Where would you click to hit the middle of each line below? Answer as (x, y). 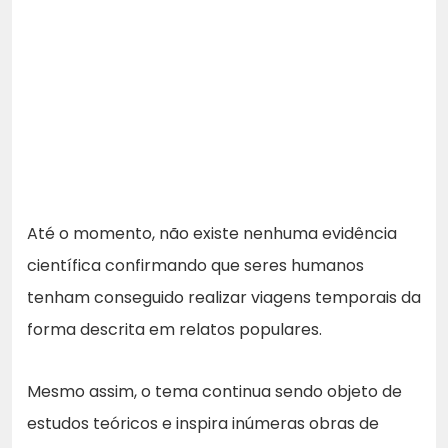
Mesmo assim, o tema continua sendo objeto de (214, 392)
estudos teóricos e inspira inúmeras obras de (203, 424)
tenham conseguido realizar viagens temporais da (224, 298)
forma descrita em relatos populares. (174, 330)
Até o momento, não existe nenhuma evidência (212, 234)
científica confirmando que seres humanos (195, 266)
